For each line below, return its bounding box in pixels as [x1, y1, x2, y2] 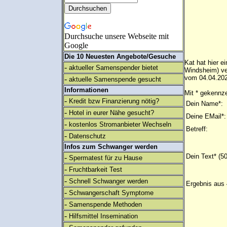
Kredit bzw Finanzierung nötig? [69, 97, 159, 105]
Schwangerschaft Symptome [69, 189, 154, 197]
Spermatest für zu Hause [69, 154, 142, 162]
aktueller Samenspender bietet [69, 64, 158, 71]
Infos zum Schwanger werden [64, 143, 158, 150]
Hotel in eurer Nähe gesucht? [69, 109, 154, 117]
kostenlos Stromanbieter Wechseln [69, 121, 171, 128]
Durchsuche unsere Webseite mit [64, 32, 169, 41]
